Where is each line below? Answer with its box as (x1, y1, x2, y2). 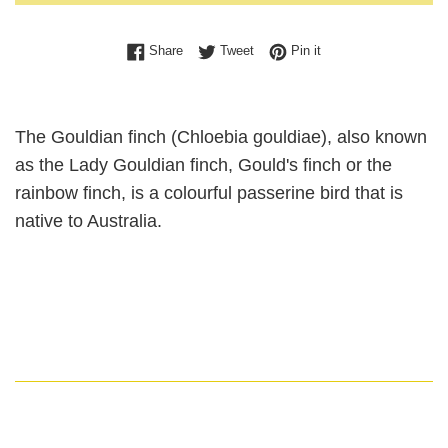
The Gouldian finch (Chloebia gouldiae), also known (15, 127, 427, 148)
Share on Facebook (182, 43, 295, 58)
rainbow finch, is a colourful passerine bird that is (15, 183, 403, 204)
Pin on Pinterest (320, 43, 413, 58)
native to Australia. (15, 211, 162, 232)
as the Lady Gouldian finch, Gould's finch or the (15, 155, 392, 176)
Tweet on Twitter (253, 43, 347, 58)
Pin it (291, 44, 321, 59)
